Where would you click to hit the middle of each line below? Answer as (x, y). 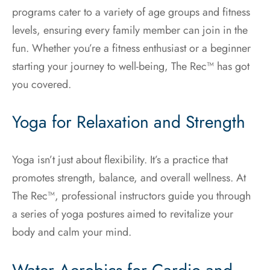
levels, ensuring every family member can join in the (130, 30)
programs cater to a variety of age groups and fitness (131, 12)
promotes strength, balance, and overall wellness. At (129, 178)
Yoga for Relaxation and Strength (129, 122)
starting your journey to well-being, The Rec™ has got (131, 67)
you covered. (42, 85)
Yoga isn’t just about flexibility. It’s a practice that (120, 160)
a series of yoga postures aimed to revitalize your (123, 214)
